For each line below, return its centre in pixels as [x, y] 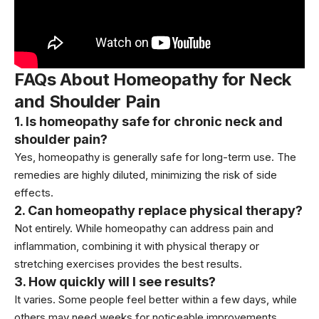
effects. [34, 192]
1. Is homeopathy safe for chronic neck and [148, 121]
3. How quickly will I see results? [115, 281]
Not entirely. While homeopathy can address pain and [144, 228]
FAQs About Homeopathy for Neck [153, 79]
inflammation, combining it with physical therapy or [137, 246]
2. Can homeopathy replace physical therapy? [158, 210]
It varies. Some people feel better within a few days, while [156, 299]
